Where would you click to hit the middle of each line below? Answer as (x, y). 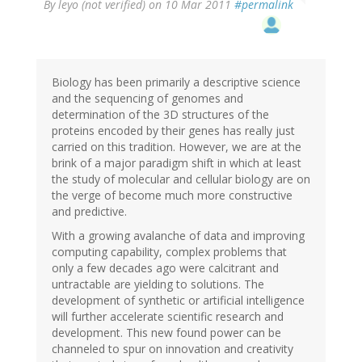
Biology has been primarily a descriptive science (176, 82)
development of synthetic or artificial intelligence (178, 300)
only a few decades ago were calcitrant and (165, 267)
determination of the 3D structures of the (160, 114)
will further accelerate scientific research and (168, 316)
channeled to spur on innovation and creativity (173, 348)
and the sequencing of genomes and (147, 98)
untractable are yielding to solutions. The (158, 284)
